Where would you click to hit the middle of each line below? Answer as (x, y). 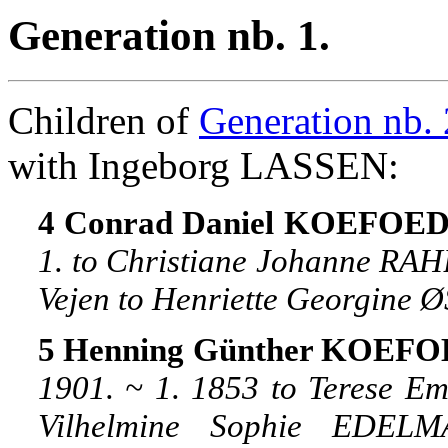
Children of (103, 120)
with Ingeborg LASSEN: (203, 165)
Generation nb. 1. (169, 35)
